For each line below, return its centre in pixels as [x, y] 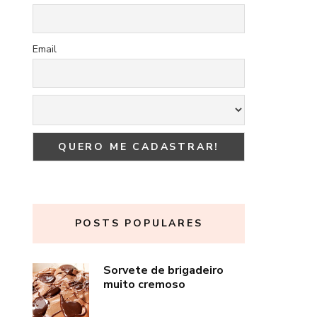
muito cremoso [144, 284]
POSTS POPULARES [139, 223]
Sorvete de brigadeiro [163, 270]
